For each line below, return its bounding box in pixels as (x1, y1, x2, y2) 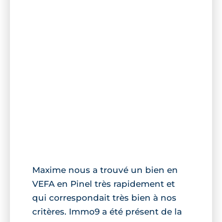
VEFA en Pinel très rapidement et (32, 178, 175, 189)
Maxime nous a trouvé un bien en (32, 165, 178, 175)
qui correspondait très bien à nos (32, 192, 176, 203)
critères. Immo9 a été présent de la (32, 206, 182, 217)
